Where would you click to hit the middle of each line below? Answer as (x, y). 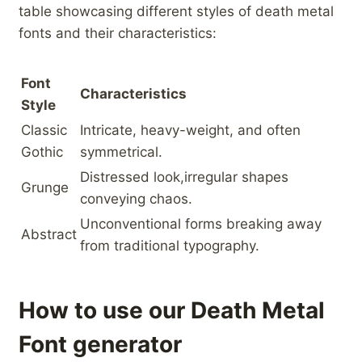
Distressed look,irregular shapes (184, 177)
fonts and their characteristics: (118, 34)
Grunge (45, 188)
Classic (44, 130)
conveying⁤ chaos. (136, 199)
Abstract (49, 235)
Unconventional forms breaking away (201, 224)
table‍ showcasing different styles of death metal (176, 12)
